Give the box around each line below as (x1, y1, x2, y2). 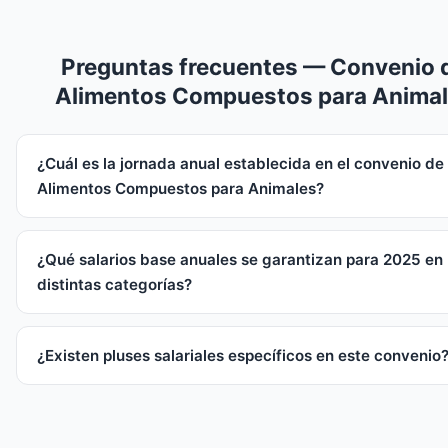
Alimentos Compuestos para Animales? (37, 179, 324, 199)
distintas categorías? (37, 275, 192, 295)
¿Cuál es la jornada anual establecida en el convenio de (37, 154, 444, 174)
